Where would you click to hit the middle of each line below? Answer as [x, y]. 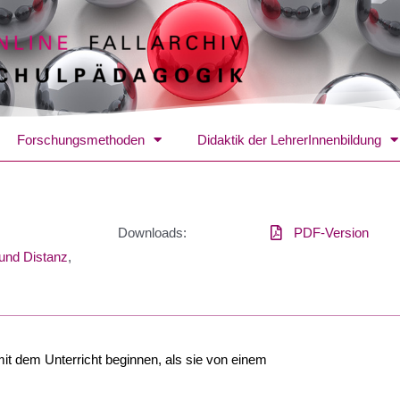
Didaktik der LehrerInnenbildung [289, 139]
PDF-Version [332, 232]
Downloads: [152, 232]
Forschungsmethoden [81, 139]
